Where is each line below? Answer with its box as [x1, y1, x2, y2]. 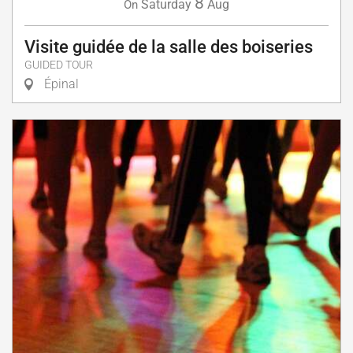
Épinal [41, 76, 79, 91]
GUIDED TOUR [24, 58, 93, 72]
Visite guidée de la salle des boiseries [24, 36, 313, 57]
